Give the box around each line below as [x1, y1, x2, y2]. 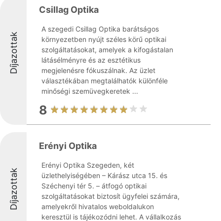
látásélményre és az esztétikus [41, 56, 141, 64]
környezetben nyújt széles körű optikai [41, 35, 166, 43]
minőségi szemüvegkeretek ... [41, 87, 138, 95]
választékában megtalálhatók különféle [41, 76, 168, 85]
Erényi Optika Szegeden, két [41, 161, 134, 169]
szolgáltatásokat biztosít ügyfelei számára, [41, 192, 180, 200]
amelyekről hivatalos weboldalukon [41, 202, 154, 211]
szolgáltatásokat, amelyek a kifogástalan [41, 45, 173, 54]
